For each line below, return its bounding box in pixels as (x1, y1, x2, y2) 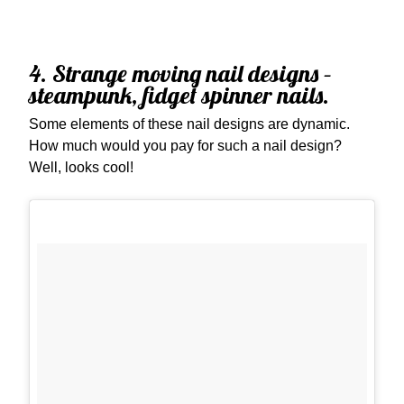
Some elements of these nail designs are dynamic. (29, 116, 350, 132)
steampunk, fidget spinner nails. (29, 80, 329, 110)
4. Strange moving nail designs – (29, 59, 332, 88)
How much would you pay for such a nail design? (29, 138, 342, 153)
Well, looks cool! (29, 160, 133, 175)
